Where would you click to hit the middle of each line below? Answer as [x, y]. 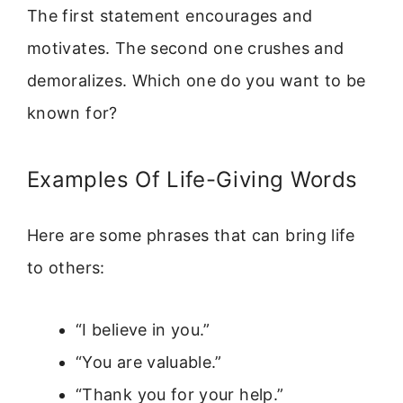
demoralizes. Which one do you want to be [197, 80]
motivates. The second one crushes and [186, 48]
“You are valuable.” [149, 362]
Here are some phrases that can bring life [191, 236]
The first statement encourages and [170, 15]
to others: [66, 268]
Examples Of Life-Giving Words [193, 180]
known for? [72, 112]
